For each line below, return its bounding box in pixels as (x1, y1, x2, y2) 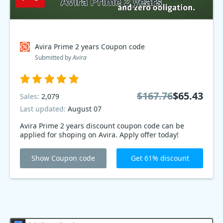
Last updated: (20, 104, 68, 113)
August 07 (68, 104, 102, 113)
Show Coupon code (31, 153, 95, 163)
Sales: (20, 91, 41, 101)
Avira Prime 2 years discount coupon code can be (20, 121, 184, 130)
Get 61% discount (130, 153, 189, 163)
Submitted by (35, 53, 73, 62)
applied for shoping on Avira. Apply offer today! (20, 130, 179, 139)
